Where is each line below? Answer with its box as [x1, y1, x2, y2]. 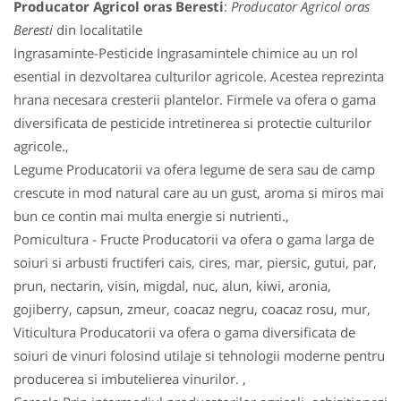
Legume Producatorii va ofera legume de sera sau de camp [13, 160, 375, 178]
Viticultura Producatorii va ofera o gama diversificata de [13, 323, 355, 341]
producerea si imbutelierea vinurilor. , [13, 370, 246, 388]
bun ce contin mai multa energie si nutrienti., [13, 207, 289, 225]
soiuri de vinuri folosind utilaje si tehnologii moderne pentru [13, 346, 385, 364]
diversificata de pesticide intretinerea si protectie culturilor [13, 114, 371, 132]
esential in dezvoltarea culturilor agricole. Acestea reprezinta [13, 67, 384, 85]
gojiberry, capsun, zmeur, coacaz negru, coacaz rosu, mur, [13, 300, 371, 318]
